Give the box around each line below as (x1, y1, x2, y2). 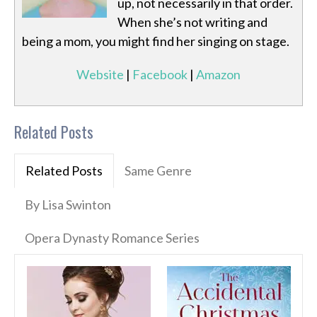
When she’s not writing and (117, 14, 267, 30)
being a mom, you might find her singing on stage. (22, 33, 289, 50)
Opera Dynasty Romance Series (25, 230, 200, 246)
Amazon (196, 67, 241, 83)
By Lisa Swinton (25, 197, 111, 213)
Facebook (132, 67, 188, 83)
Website (76, 67, 124, 83)
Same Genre (125, 163, 192, 179)
